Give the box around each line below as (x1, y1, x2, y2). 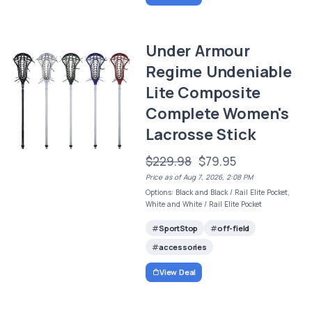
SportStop (158, 222, 198, 233)
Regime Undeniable (146, 61, 292, 83)
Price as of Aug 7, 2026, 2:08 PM (146, 172, 253, 182)
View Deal (159, 267, 196, 277)
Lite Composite (146, 82, 260, 104)
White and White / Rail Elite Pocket (146, 199, 263, 210)
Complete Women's (146, 103, 289, 125)
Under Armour (146, 40, 250, 62)
